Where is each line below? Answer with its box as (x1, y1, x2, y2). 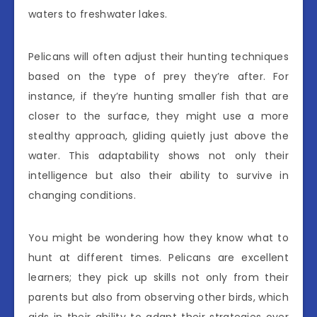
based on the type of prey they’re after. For (28, 69, 289, 84)
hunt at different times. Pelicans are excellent (28, 250, 289, 265)
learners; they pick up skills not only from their (28, 270, 289, 285)
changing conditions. (28, 188, 137, 203)
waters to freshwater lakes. (28, 7, 168, 22)
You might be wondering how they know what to (28, 231, 289, 246)
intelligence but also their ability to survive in (28, 168, 289, 183)
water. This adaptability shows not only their (28, 149, 289, 163)
